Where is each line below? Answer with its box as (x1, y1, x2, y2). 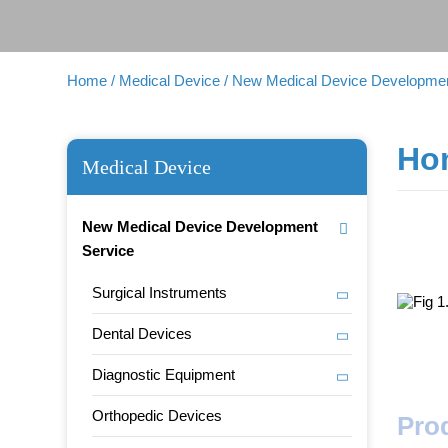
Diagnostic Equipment (92, 366, 236, 383)
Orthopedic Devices (92, 407, 223, 424)
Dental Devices (92, 325, 193, 342)
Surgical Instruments (92, 284, 228, 301)
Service (82, 242, 135, 259)
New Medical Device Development (82, 218, 319, 235)
